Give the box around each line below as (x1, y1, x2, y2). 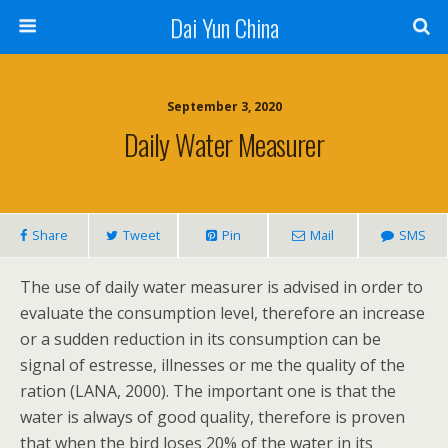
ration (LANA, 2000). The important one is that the (20, 380, 396, 402)
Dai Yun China (169, 9, 279, 45)
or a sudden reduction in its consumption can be (20, 328, 381, 350)
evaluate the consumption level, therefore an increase (20, 302, 425, 324)
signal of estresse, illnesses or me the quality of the (20, 354, 405, 376)
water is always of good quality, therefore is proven (20, 406, 405, 428)
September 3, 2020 (166, 98, 282, 115)
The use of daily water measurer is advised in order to (20, 276, 423, 298)
